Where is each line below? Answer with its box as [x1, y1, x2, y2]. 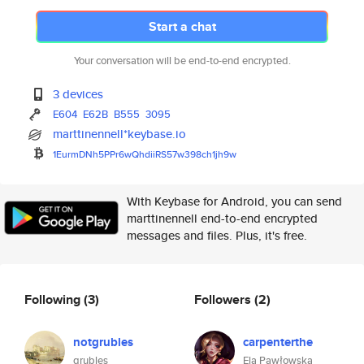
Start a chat [148, 17, 216, 36]
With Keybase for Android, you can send [127, 193, 342, 210]
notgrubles [73, 333, 133, 351]
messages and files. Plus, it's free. [127, 227, 307, 244]
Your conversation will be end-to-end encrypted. [73, 53, 291, 68]
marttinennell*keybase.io [53, 125, 187, 142]
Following [24, 289, 84, 309]
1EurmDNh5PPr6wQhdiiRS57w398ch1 [53, 147, 216, 161]
